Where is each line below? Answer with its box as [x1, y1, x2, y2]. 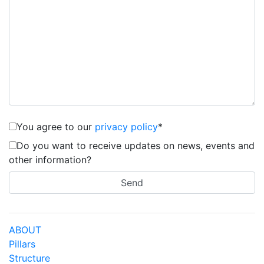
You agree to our [16, 120, 95, 133]
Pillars [9, 237, 35, 250]
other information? [9, 153, 91, 166]
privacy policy [95, 120, 158, 133]
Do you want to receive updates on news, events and [16, 139, 255, 151]
